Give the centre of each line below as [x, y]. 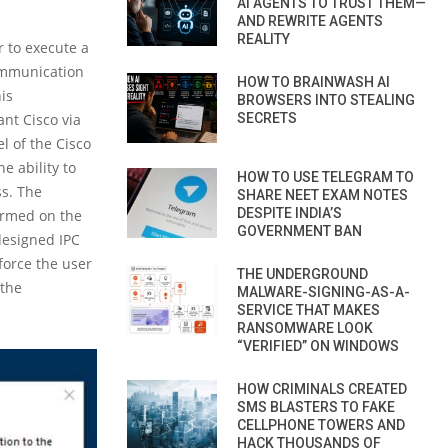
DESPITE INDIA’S [289, 212]
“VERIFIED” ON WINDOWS [318, 345]
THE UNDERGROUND [302, 273]
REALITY [263, 38]
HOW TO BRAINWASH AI [313, 81]
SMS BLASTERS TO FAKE [316, 406]
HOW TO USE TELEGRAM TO [325, 176]
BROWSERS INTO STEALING [326, 99]
